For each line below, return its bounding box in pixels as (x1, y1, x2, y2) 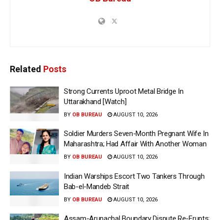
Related (10, 63, 41, 74)
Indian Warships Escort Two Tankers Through (64, 171, 205, 181)
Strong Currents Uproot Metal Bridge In (64, 86, 184, 96)
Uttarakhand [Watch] (64, 97, 127, 106)
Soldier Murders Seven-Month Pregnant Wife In (64, 129, 209, 138)
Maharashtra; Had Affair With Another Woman (64, 139, 207, 149)
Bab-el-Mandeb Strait (64, 182, 129, 191)
